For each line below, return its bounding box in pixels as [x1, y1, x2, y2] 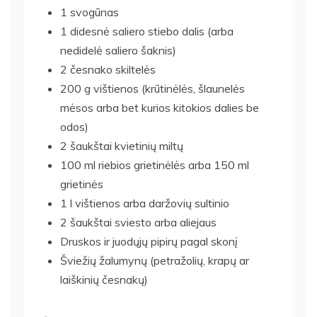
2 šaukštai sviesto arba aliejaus [60, 214, 217, 229]
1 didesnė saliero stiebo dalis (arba [60, 23, 234, 38]
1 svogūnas [60, 4, 119, 19]
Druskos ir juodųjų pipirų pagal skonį [60, 234, 238, 248]
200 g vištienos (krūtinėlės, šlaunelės [60, 81, 245, 96]
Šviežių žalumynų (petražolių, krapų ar [60, 253, 249, 267]
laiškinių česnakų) [60, 272, 148, 287]
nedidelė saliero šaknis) [60, 42, 176, 57]
